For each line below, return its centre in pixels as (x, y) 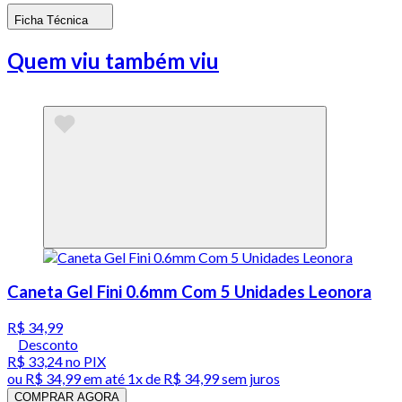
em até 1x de (121, 379)
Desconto (48, 345)
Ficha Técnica (51, 20)
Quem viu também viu (113, 60)
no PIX (84, 362)
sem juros (249, 379)
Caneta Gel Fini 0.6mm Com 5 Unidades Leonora (189, 292)
